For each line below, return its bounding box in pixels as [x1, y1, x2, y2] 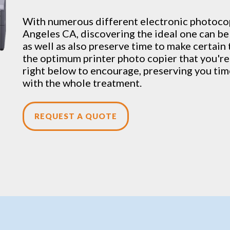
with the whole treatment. [23, 76, 142, 89]
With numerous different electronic [23, 15, 190, 27]
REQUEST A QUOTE [34, 111, 117, 121]
